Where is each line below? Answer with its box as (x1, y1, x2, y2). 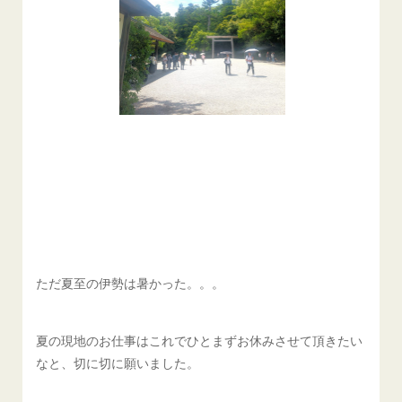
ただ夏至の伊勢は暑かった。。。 (36, 273, 225, 292)
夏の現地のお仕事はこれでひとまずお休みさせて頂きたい (36, 330, 363, 349)
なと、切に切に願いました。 (36, 353, 200, 371)
